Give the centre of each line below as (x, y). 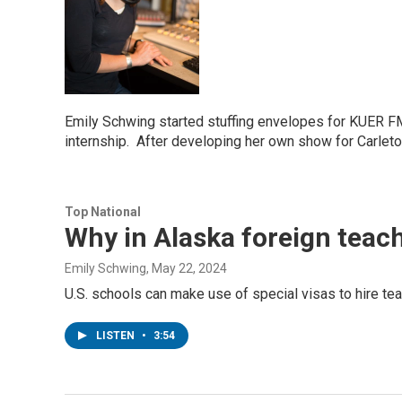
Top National (103, 212)
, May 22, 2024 (187, 268)
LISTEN (117, 336)
